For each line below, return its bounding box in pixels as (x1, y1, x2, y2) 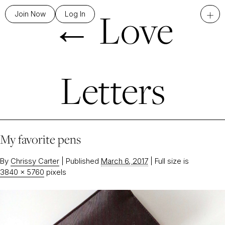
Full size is (153, 156, 189, 166)
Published (66, 156, 99, 166)
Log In (65, 10, 85, 18)
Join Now (15, 10, 46, 18)
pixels (44, 167, 66, 177)
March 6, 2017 (101, 156, 148, 166)
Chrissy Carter (11, 156, 59, 166)
